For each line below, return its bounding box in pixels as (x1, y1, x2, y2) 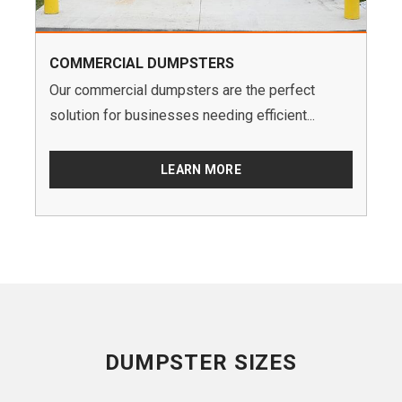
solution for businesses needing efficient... (49, 107, 315, 125)
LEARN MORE (161, 162, 241, 178)
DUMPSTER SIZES (105, 350, 297, 376)
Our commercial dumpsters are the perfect (49, 82, 315, 100)
